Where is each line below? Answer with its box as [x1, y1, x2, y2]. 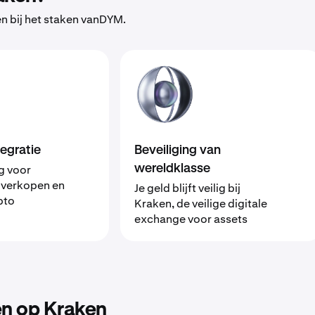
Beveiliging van [134, 144, 221, 157]
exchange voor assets [134, 212, 248, 226]
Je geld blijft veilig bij [134, 181, 241, 195]
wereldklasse [134, 162, 211, 175]
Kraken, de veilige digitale [134, 196, 268, 211]
